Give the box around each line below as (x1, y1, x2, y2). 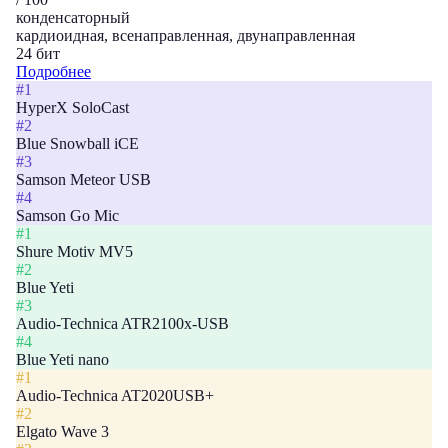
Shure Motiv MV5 (16, 243, 133, 260)
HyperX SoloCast (16, 99, 129, 116)
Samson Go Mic (16, 207, 119, 224)
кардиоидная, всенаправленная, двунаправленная (16, 27, 355, 44)
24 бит (16, 45, 60, 62)
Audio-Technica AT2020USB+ (16, 387, 214, 404)
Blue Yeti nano (16, 351, 109, 368)
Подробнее (16, 63, 91, 80)
